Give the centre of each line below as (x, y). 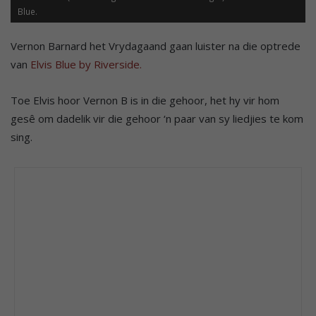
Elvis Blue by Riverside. (86, 65)
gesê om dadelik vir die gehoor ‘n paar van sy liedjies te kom (157, 119)
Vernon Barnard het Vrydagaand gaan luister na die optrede (156, 46)
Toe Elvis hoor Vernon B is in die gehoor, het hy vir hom (145, 101)
